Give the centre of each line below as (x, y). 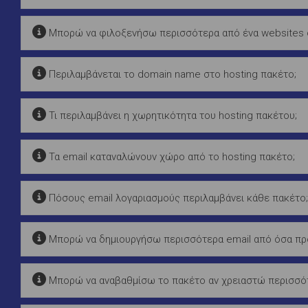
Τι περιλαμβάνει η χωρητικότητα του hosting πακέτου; (172, 115)
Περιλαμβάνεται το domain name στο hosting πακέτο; (171, 74)
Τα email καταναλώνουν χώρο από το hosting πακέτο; (170, 156)
